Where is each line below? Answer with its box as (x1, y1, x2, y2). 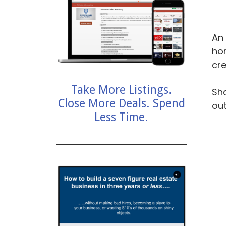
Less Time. (94, 110, 149, 125)
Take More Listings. (71, 83, 172, 97)
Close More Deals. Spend (58, 97, 185, 111)
